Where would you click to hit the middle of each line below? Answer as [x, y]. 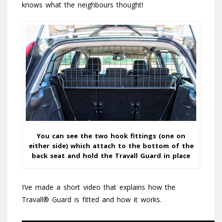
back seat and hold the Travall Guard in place [111, 155]
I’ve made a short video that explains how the [99, 187]
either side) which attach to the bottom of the [111, 145]
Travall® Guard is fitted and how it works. [92, 199]
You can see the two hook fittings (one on [111, 136]
